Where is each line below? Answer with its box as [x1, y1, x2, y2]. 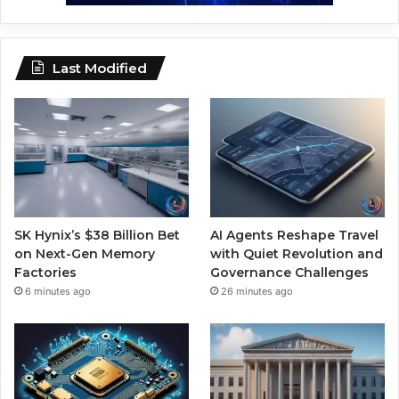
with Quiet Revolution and [210, 245, 384, 262]
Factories [14, 264, 77, 281]
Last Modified [53, 59, 147, 77]
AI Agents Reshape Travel [210, 226, 379, 243]
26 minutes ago [221, 284, 294, 297]
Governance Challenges [210, 264, 370, 281]
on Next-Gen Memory [14, 245, 155, 262]
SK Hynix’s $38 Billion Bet [14, 226, 180, 243]
